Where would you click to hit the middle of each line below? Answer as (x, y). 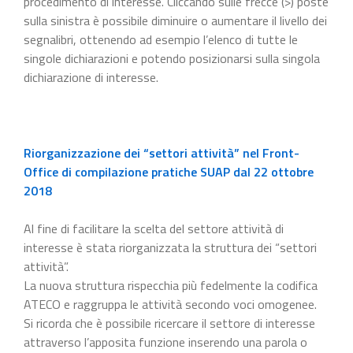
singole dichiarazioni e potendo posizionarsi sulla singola (172, 58)
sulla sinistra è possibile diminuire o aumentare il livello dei (175, 20)
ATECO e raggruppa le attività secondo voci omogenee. (170, 304)
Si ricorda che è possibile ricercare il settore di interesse (169, 323)
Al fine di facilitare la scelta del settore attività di (154, 228)
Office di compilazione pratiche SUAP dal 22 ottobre (169, 171)
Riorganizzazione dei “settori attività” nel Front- (162, 152)
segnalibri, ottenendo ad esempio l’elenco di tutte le (161, 39)
